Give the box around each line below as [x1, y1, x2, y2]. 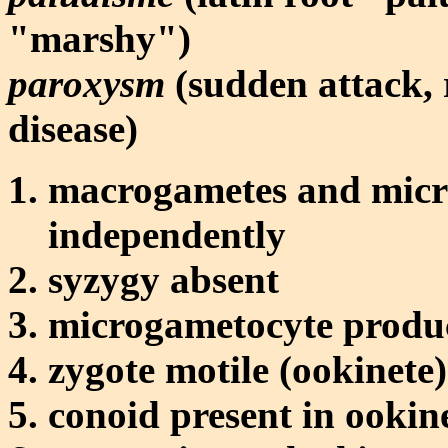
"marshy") [8, 16, 191, 60]
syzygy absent [48, 257, 279, 301]
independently [48, 212, 286, 256]
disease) [8, 106, 138, 150]
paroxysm [8, 61, 165, 105]
